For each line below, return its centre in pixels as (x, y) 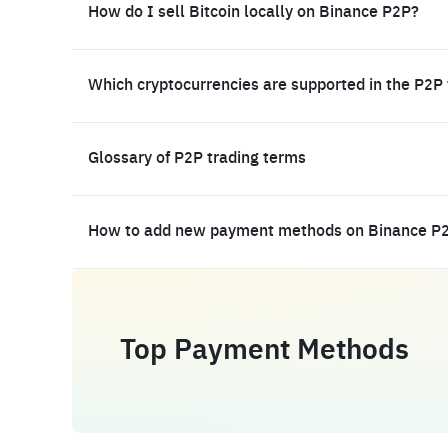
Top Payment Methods (264, 351)
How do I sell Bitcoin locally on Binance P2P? (253, 13)
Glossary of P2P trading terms (197, 159)
